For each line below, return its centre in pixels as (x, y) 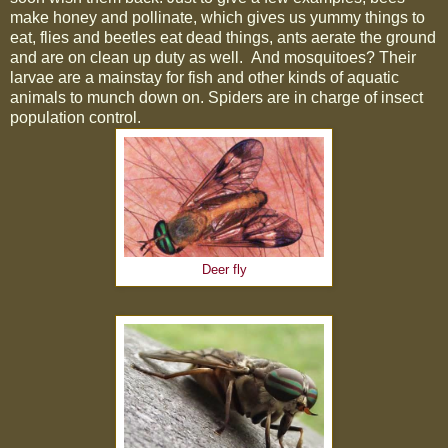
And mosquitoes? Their (333, 58)
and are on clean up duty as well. (128, 58)
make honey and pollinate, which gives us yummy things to (217, 18)
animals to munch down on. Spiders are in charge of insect (216, 98)
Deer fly (224, 270)
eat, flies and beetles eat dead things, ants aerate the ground (223, 38)
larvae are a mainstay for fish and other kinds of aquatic (204, 78)
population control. (75, 118)
